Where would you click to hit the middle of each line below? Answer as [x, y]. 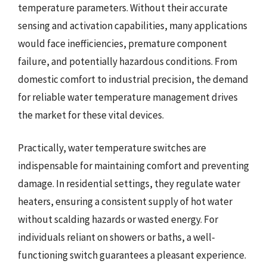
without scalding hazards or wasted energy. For [118, 219]
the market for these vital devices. [91, 115]
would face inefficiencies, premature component [122, 43]
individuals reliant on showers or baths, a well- [117, 237]
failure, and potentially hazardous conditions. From [128, 61]
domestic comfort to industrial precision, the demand [133, 79]
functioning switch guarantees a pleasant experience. [132, 255]
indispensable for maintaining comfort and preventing [133, 166]
